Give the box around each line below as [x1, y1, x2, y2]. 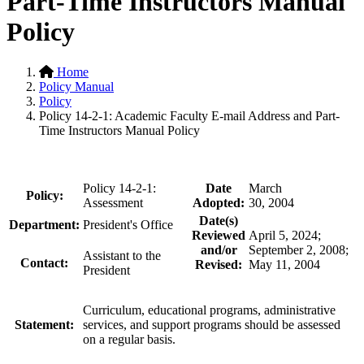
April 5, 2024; [249, 227, 321, 242]
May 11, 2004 [249, 257, 320, 271]
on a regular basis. [83, 331, 175, 346]
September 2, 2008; [249, 242, 349, 257]
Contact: [20, 255, 68, 270]
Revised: [195, 257, 242, 271]
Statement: [15, 317, 74, 331]
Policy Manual [39, 79, 114, 93]
